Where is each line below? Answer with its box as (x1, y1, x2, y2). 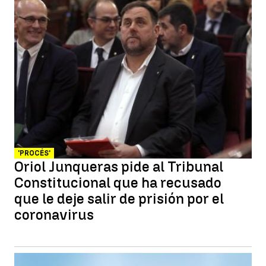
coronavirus (14, 206, 94, 223)
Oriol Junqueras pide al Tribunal (14, 158, 223, 175)
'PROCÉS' (18, 149, 50, 157)
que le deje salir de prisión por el (14, 190, 224, 207)
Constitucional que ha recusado (14, 174, 221, 191)
